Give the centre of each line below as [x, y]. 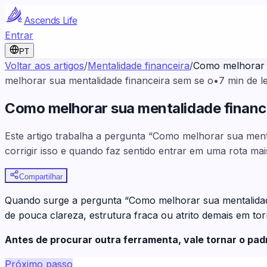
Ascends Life [51, 20]
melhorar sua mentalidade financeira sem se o [109, 80]
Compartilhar [41, 176]
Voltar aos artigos [44, 66]
